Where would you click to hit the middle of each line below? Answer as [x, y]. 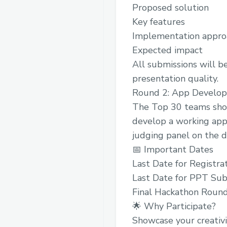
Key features [159, 22]
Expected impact [167, 50]
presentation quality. [175, 78]
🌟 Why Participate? [174, 206]
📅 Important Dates [173, 149]
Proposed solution [171, 7]
